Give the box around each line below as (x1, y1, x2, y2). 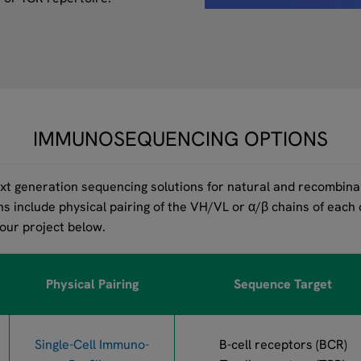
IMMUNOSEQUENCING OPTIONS (33, 126, 328, 152)
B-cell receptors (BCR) (218, 336, 347, 353)
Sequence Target (234, 276, 332, 293)
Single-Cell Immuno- (35, 336, 149, 353)
